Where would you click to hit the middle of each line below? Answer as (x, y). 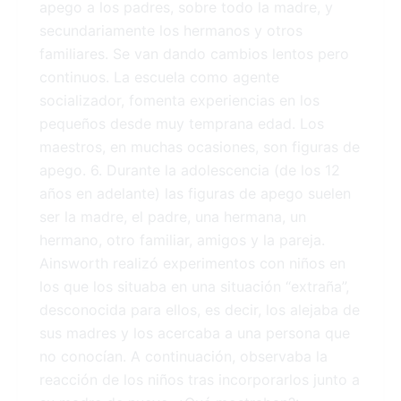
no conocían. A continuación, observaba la (183, 357)
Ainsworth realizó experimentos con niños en (192, 264)
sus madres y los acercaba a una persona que (195, 333)
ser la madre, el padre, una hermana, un (173, 217)
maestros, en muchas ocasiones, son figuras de (200, 147)
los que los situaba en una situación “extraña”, (194, 287)
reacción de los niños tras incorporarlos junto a (200, 380)
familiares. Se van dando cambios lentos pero (194, 54)
